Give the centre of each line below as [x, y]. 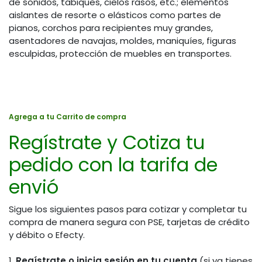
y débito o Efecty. [47, 235]
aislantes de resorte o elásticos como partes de [115, 15]
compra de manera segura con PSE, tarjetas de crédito [129, 222]
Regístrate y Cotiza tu [107, 143]
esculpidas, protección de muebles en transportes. [120, 54]
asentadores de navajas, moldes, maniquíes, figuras [123, 41]
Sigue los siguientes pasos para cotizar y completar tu [128, 209]
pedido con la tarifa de [113, 165]
